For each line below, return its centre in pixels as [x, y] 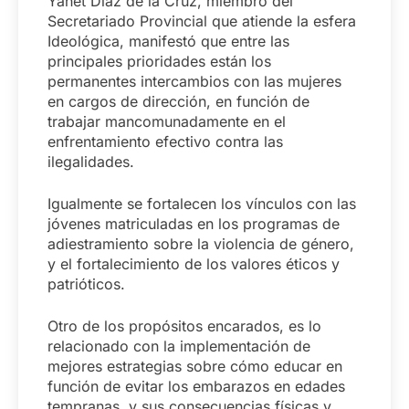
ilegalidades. [91, 161]
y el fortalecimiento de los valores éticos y [194, 263]
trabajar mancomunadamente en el [167, 121]
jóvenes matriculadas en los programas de [194, 223]
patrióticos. [86, 283]
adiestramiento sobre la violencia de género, [201, 243]
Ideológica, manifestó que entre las [168, 41]
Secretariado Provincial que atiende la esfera [202, 21]
